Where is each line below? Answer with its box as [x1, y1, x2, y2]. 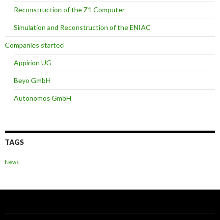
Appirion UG [14, 58, 52, 67]
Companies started [5, 41, 64, 50]
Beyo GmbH [14, 76, 51, 85]
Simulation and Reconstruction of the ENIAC [14, 23, 151, 32]
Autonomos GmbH [14, 94, 71, 103]
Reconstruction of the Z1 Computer [14, 5, 125, 14]
